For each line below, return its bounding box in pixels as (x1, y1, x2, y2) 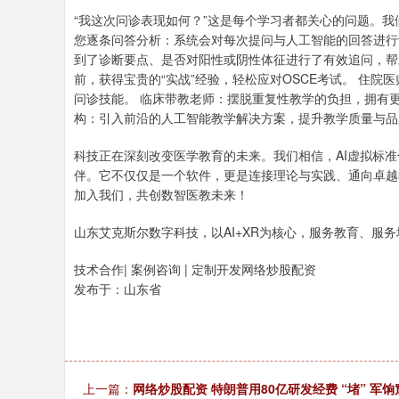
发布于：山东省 (74, 280, 161, 297)
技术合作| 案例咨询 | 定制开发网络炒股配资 (74, 260, 316, 278)
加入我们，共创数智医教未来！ (74, 185, 248, 203)
